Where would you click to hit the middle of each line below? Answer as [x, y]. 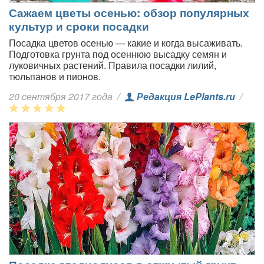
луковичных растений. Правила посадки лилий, [113, 65]
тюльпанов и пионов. [55, 76]
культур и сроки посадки [79, 26]
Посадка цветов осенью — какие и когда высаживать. [126, 42]
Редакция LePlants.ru [186, 96]
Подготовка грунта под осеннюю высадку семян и [118, 54]
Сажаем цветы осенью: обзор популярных [129, 12]
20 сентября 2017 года [62, 96]
